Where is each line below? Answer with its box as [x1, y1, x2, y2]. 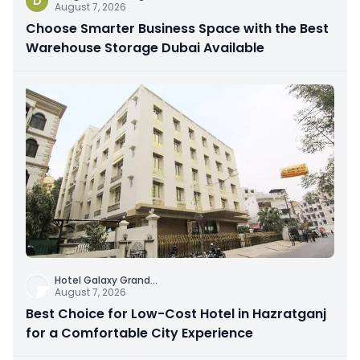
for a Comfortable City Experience [26, 323, 253, 342]
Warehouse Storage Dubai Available [26, 38, 264, 57]
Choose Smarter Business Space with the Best [26, 18, 329, 38]
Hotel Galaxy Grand [55, 272, 150, 287]
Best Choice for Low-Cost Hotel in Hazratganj [26, 304, 326, 323]
